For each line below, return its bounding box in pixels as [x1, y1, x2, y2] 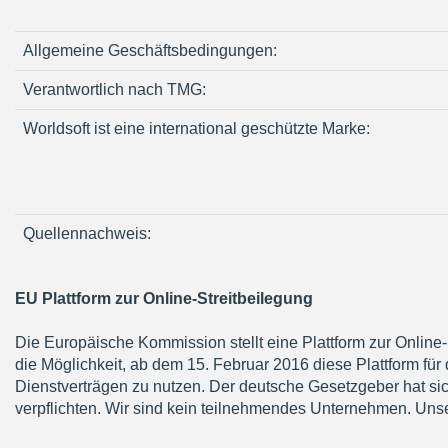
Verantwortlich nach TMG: [23, 81, 206, 99]
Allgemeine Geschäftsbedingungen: [23, 42, 277, 60]
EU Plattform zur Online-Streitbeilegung [15, 290, 313, 308]
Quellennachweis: [23, 225, 151, 243]
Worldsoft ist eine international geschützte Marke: [23, 120, 370, 138]
